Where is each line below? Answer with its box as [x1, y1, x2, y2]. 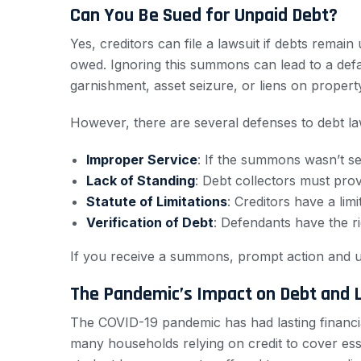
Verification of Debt [86, 214, 214, 231]
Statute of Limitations [86, 193, 227, 210]
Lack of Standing [86, 172, 195, 189]
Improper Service [86, 151, 197, 168]
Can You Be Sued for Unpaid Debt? [70, 3, 338, 28]
